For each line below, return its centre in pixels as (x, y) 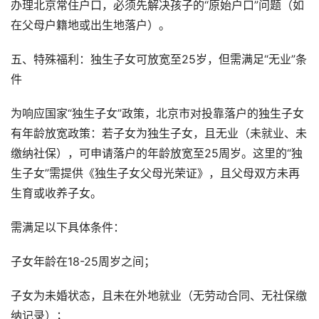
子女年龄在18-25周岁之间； (83, 262)
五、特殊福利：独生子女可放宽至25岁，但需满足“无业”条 (159, 59)
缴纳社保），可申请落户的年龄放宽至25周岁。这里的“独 (157, 153)
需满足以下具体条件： (68, 228)
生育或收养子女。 (56, 193)
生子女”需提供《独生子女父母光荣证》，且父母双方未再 (155, 173)
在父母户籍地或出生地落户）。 (90, 25)
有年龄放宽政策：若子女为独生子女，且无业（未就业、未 (159, 134)
